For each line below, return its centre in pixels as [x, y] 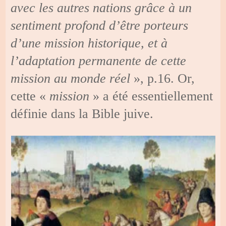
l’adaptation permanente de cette [99, 61]
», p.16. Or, [163, 78]
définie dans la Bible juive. [82, 114]
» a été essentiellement [153, 96]
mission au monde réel [71, 78]
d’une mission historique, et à [89, 43]
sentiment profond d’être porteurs [100, 25]
